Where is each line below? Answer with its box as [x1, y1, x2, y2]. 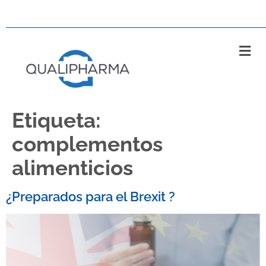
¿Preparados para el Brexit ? [6, 189, 175, 205]
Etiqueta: [12, 108, 101, 133]
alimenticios [12, 156, 133, 180]
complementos [12, 132, 163, 157]
